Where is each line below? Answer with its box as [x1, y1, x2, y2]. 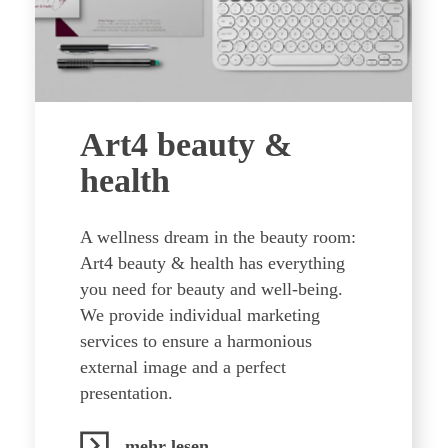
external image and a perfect [80, 357, 286, 377]
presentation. [80, 383, 173, 403]
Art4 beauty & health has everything [80, 253, 345, 273]
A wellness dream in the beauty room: [80, 227, 356, 247]
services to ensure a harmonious [80, 331, 312, 351]
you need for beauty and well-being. [80, 279, 343, 299]
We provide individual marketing [80, 305, 320, 325]
